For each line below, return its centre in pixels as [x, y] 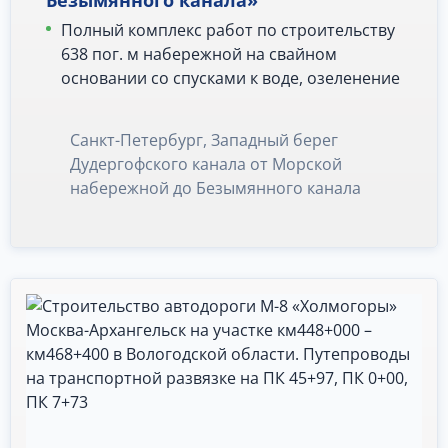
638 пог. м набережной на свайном [199, 54]
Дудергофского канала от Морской [206, 164]
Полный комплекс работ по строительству [228, 30]
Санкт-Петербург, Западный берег [204, 140]
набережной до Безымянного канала [215, 188]
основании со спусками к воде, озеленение [230, 78]
